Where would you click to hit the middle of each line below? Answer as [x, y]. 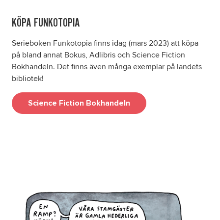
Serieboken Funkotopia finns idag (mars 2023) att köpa [105, 43]
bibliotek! [28, 78]
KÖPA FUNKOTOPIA [46, 22]
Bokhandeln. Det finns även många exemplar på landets [107, 67]
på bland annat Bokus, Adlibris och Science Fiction [98, 55]
